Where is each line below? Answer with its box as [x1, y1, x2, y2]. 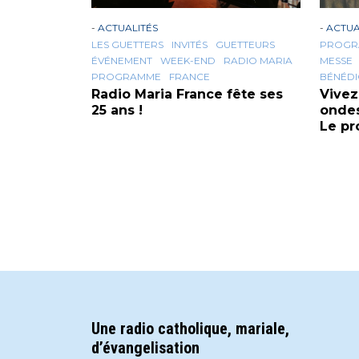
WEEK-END [160, 54, 216, 67]
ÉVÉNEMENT [91, 54, 152, 67]
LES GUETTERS [91, 38, 163, 51]
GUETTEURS [216, 38, 275, 51]
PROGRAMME [91, 71, 161, 83]
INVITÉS [171, 38, 208, 51]
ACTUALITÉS [98, 22, 158, 34]
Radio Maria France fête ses [91, 87, 283, 103]
